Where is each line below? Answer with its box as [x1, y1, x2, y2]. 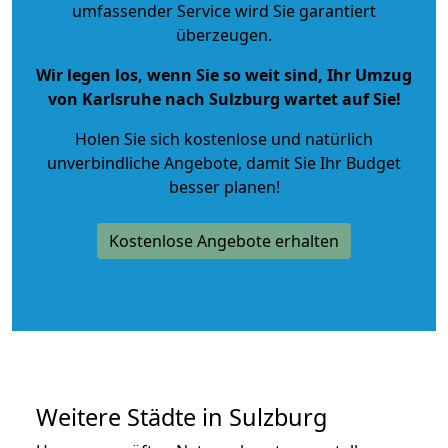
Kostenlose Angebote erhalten [109, 229, 339, 252]
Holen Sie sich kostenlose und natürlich [75, 127, 373, 150]
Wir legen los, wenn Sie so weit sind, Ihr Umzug [36, 63, 412, 86]
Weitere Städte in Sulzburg [36, 400, 327, 433]
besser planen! [168, 175, 280, 198]
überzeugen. [176, 23, 272, 46]
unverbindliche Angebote [47, 151, 238, 174]
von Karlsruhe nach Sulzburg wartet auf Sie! [47, 87, 401, 110]
